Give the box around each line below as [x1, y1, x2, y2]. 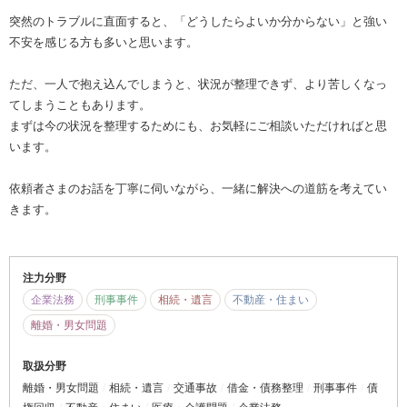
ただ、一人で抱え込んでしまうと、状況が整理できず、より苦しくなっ [9, 76, 387, 91]
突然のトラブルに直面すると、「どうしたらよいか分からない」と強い [9, 14, 387, 28]
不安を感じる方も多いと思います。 [9, 35, 198, 49]
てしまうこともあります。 [9, 97, 151, 112]
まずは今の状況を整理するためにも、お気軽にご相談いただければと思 [9, 118, 387, 133]
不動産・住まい [233, 293, 309, 306]
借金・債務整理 [227, 381, 303, 394]
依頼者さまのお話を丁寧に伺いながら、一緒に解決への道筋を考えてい [9, 181, 387, 195]
